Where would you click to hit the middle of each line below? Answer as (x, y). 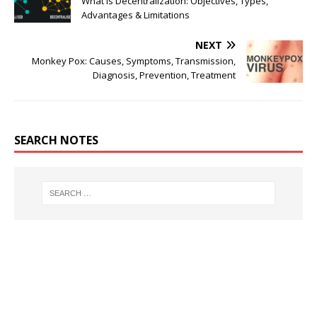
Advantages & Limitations (136, 15)
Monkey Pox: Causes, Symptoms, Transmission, (134, 60)
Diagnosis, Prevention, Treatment (164, 75)
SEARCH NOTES (56, 140)
